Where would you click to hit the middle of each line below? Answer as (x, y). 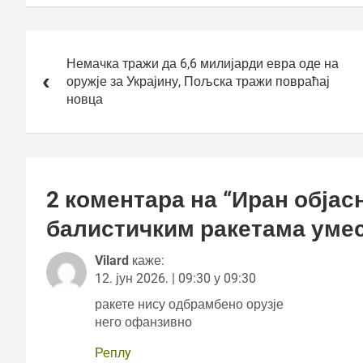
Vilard (112, 261)
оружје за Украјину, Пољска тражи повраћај (198, 82)
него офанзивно (143, 322)
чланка (56, 64)
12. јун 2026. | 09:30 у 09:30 (175, 279)
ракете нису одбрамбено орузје (189, 305)
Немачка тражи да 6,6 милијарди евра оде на (203, 64)
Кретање (63, 41)
